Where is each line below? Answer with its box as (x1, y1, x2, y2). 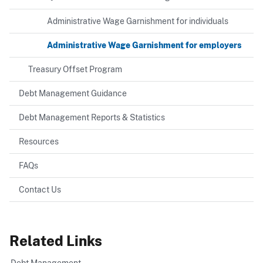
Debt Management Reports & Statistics (19, 112, 165, 123)
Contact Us (19, 184, 61, 195)
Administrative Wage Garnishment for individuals (47, 16, 228, 26)
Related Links (9, 232, 102, 249)
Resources (19, 136, 59, 147)
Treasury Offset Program (28, 65, 122, 75)
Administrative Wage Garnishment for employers (47, 41, 242, 50)
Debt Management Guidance (19, 88, 127, 99)
